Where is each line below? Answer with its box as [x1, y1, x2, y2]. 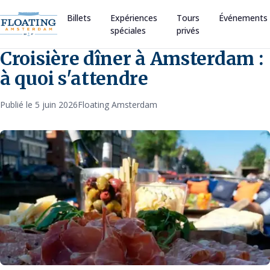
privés [176, 25, 199, 36]
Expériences [110, 12, 157, 24]
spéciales [110, 25, 146, 36]
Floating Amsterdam [78, 99, 157, 110]
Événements [218, 12, 268, 24]
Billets [66, 12, 91, 24]
